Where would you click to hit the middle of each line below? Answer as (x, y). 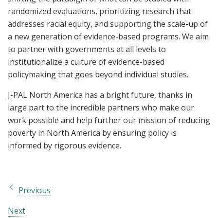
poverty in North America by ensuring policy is (92, 133)
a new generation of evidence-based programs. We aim (108, 36)
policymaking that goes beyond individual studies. (99, 74)
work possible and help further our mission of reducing (109, 120)
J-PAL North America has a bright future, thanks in (100, 95)
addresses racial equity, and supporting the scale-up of (108, 24)
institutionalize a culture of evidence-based (86, 62)
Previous (35, 190)
